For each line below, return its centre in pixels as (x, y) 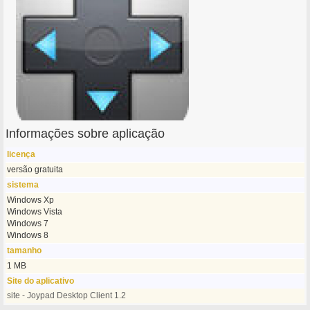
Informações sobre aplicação (85, 134)
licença (21, 154)
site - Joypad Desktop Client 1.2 (67, 295)
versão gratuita (35, 170)
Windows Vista (35, 212)
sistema (23, 185)
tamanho (25, 250)
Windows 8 (28, 235)
